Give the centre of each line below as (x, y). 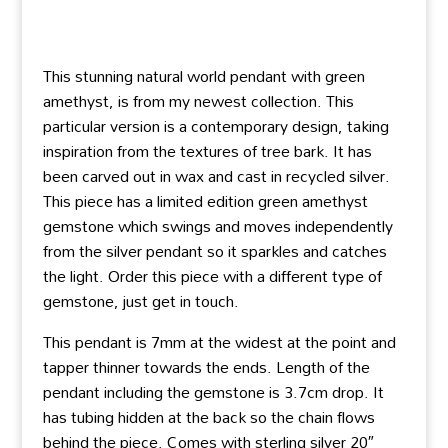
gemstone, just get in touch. (140, 301)
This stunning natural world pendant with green (203, 76)
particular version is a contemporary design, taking (215, 126)
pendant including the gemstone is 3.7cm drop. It (213, 392)
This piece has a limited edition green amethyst (205, 201)
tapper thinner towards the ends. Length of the (206, 367)
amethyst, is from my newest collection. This (198, 101)
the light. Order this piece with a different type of (212, 276)
